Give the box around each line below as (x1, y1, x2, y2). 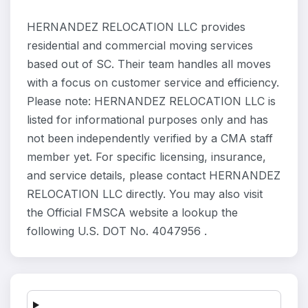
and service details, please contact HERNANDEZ (27, 168, 280, 182)
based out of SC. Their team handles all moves (27, 57, 271, 71)
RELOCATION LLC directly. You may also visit (27, 187, 263, 201)
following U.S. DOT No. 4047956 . (27, 224, 207, 238)
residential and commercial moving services (27, 38, 253, 52)
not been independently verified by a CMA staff (27, 131, 273, 145)
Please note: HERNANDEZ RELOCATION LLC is (27, 94, 276, 108)
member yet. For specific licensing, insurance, (27, 150, 266, 164)
